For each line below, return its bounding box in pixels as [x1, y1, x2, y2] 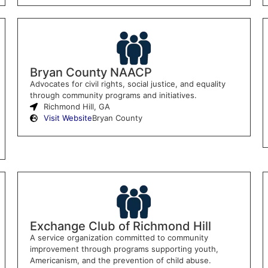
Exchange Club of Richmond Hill [29, 218, 211, 233]
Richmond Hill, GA [43, 101, 110, 111]
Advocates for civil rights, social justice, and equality [29, 78, 226, 89]
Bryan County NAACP [29, 65, 152, 80]
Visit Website [43, 112, 92, 123]
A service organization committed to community [29, 232, 208, 242]
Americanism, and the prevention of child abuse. [29, 255, 211, 265]
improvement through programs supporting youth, [29, 243, 218, 254]
